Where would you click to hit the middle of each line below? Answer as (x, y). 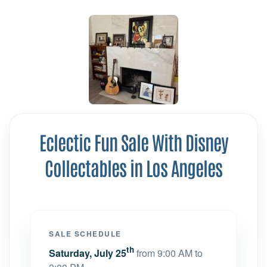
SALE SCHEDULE (85, 234)
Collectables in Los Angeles (133, 167)
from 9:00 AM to (170, 253)
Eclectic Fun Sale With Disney (133, 142)
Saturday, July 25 (88, 253)
